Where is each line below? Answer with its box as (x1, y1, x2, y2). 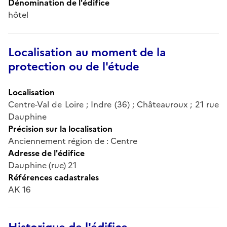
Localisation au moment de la (8, 44, 166, 61)
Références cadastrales (8, 171, 99, 183)
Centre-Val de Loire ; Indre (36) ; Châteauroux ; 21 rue (8, 98, 219, 110)
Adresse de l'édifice (8, 146, 85, 159)
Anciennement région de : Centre (8, 134, 137, 147)
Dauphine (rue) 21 (8, 159, 77, 171)
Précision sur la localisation (8, 122, 112, 135)
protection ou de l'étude (8, 58, 139, 75)
